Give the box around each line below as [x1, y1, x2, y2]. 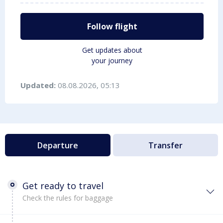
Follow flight [87, 21, 137, 32]
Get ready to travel [22, 180, 104, 192]
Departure [37, 139, 78, 151]
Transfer [148, 139, 183, 151]
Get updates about [82, 45, 142, 55]
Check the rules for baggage [22, 193, 113, 203]
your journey [92, 56, 132, 65]
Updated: [20, 80, 58, 90]
